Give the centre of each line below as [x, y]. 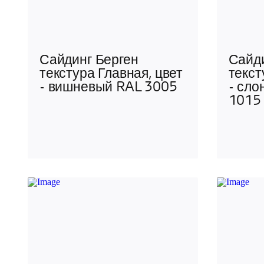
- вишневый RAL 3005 [108, 88]
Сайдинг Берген [89, 61]
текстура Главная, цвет [111, 74]
